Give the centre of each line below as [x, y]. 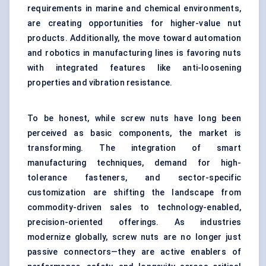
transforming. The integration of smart [134, 148]
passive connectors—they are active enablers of [134, 252]
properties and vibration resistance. [100, 83]
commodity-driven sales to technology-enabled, [134, 208]
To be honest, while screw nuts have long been [134, 118]
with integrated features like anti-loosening [134, 68]
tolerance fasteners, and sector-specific [134, 178]
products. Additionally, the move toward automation [134, 38]
